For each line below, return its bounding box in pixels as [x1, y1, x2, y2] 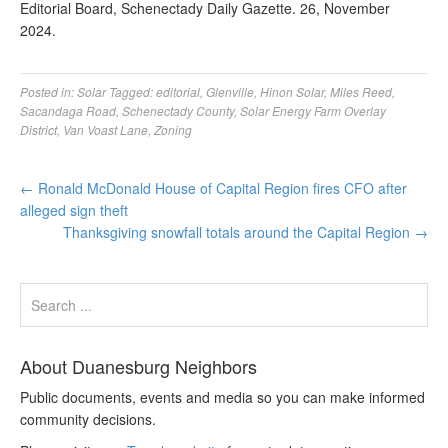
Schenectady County [122, 102, 234, 119]
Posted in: [20, 83, 77, 100]
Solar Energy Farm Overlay [240, 102, 386, 119]
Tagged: [109, 83, 156, 100]
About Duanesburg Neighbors [20, 353, 257, 379]
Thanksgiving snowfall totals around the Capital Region [63, 222, 414, 242]
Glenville [206, 83, 254, 100]
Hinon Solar [260, 83, 324, 100]
